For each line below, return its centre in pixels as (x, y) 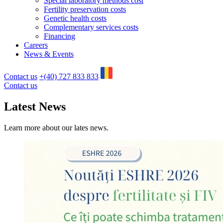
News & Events (49, 54)
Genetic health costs (75, 18)
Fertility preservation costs (85, 9)
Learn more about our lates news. (56, 127)
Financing (59, 36)
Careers (36, 45)
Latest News (35, 106)
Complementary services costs (91, 27)
